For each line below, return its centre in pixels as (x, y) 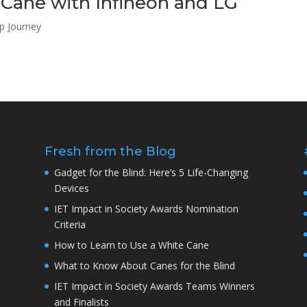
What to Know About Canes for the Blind (144, 266)
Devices (71, 188)
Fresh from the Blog (110, 152)
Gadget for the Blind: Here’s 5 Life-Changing (151, 173)
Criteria (70, 225)
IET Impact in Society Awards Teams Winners (154, 286)
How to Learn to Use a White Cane (131, 245)
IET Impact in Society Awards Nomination (146, 209)
